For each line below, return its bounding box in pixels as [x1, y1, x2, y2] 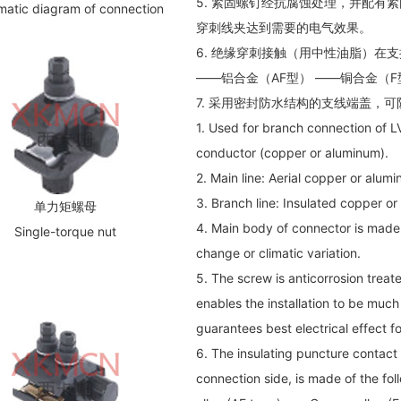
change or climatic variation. [195, 244, 361, 260]
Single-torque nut [13, 223, 116, 239]
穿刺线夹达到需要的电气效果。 [195, 19, 371, 35]
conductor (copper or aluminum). [195, 144, 388, 160]
